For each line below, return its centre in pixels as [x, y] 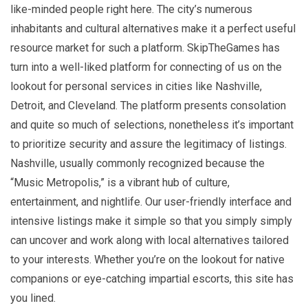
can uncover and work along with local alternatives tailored [150, 240]
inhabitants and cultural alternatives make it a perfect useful [153, 28]
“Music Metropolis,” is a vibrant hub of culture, [120, 182]
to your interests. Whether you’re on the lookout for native [147, 259]
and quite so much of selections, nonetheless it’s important [152, 124]
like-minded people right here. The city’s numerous [131, 9]
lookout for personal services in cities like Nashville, [136, 86]
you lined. [33, 298]
